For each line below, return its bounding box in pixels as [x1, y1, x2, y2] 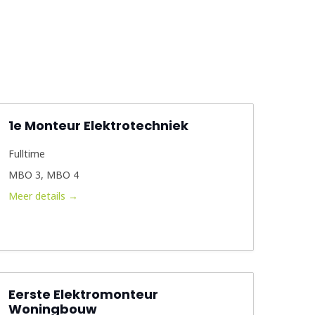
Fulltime [8, 147, 45, 160]
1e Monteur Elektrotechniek [8, 117, 188, 134]
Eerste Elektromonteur [8, 285, 158, 303]
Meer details [8, 189, 68, 202]
